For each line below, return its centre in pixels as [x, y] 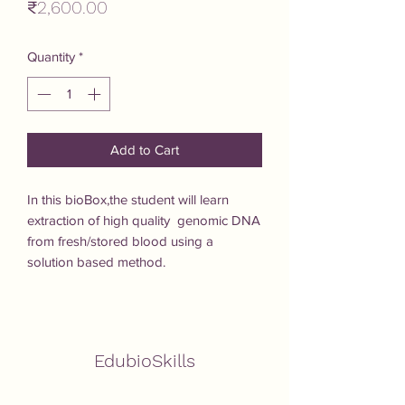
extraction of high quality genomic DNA [144, 221]
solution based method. [96, 262]
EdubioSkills [145, 361]
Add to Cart [145, 150]
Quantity [51, 56]
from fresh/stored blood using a [120, 241]
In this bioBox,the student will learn [128, 200]
